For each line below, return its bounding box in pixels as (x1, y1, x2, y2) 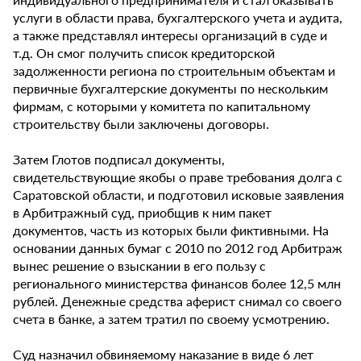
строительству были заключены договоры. (13, 114, 269, 134)
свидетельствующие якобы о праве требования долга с (13, 168, 342, 187)
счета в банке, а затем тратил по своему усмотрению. (13, 309, 330, 329)
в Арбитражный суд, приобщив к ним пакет (13, 203, 272, 222)
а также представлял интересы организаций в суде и (13, 26, 327, 45)
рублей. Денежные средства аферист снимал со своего (13, 292, 342, 311)
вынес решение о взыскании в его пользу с (13, 256, 266, 276)
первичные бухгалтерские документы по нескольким (13, 79, 328, 98)
